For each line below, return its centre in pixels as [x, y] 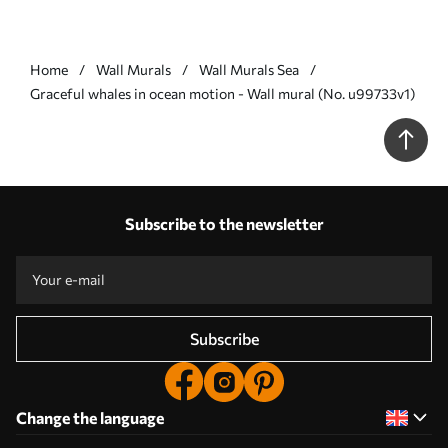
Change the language [90, 417]
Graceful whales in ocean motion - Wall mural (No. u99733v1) [222, 93]
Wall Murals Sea [249, 69]
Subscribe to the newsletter [224, 223]
